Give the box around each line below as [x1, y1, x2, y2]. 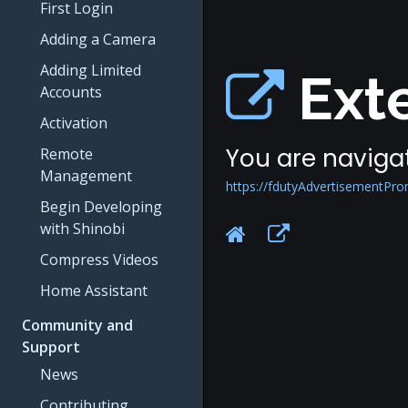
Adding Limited [40, 60, 141, 80]
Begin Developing [40, 197, 162, 217]
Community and [22, 315, 133, 335]
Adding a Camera [40, 29, 156, 49]
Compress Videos [40, 250, 158, 270]
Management [40, 166, 132, 186]
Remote [40, 144, 93, 164]
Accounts [40, 82, 102, 102]
